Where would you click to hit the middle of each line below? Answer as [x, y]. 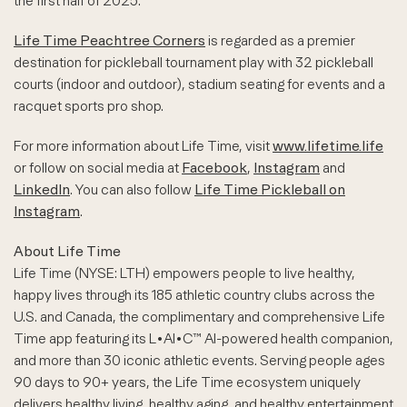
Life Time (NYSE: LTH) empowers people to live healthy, [184, 273]
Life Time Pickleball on [270, 189]
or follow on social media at [98, 168]
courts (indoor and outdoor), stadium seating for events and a [199, 84]
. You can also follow [132, 189]
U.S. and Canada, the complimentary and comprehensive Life [199, 317]
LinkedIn [42, 189]
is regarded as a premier [280, 40]
